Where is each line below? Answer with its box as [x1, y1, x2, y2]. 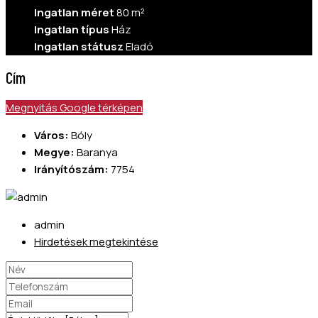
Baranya [77, 144, 118, 160]
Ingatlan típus [34, 22, 109, 38]
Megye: [34, 144, 75, 160]
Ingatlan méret [34, 5, 114, 21]
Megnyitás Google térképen [6, 99, 143, 115]
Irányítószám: [34, 161, 109, 177]
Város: [34, 127, 69, 143]
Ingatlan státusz [34, 39, 124, 55]
